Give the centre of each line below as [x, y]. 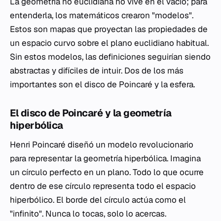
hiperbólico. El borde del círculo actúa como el [98, 200]
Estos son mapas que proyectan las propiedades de [109, 29]
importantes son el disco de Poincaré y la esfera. [102, 84]
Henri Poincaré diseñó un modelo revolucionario [102, 144]
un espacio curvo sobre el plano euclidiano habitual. [109, 43]
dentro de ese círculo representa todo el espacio [103, 186]
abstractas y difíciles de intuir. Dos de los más [97, 70]
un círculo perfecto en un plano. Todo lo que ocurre [107, 172]
